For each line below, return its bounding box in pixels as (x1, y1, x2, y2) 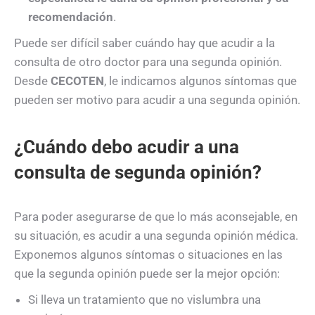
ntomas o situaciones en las (134, 247, 283, 262)
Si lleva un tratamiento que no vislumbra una (28, 292, 261, 307)
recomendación (28, 10, 113, 25)
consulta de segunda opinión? (14, 162, 262, 184)
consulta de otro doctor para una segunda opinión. (14, 55, 282, 70)
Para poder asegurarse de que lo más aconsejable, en (14, 210, 297, 224)
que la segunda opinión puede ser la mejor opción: (14, 266, 280, 281)
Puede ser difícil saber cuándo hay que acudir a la (14, 36, 275, 51)
